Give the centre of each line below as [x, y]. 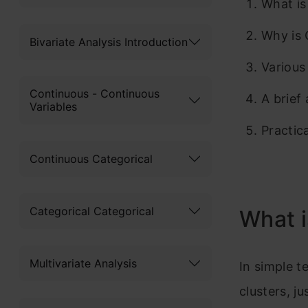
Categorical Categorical [92, 211]
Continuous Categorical [91, 158]
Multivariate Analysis [83, 263]
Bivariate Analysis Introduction [109, 42]
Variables [53, 107]
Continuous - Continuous [95, 93]
